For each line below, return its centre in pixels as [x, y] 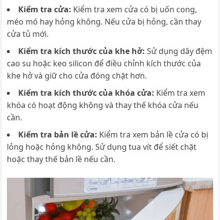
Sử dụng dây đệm [180, 51]
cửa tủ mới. [28, 34]
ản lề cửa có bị [182, 134]
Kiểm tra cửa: [46, 9]
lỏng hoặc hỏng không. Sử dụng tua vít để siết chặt [102, 147]
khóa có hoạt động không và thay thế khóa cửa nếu [103, 105]
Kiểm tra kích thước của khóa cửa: [87, 93]
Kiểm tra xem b [126, 134]
